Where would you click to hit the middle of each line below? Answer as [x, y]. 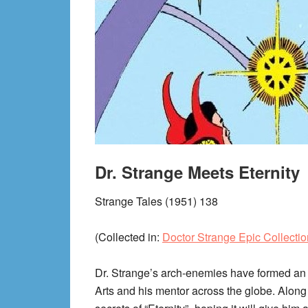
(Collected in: [129, 237]
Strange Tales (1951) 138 [156, 201]
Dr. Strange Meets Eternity [197, 172]
